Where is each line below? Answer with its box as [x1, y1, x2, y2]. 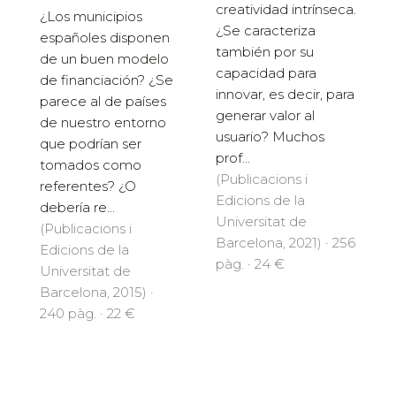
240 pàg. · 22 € [40, 305, 135, 323]
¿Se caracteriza [216, 21, 316, 39]
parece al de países [40, 93, 166, 110]
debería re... [40, 199, 115, 217]
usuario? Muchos [216, 127, 324, 145]
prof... [216, 148, 250, 166]
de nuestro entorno [40, 114, 166, 132]
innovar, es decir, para [216, 85, 354, 103]
